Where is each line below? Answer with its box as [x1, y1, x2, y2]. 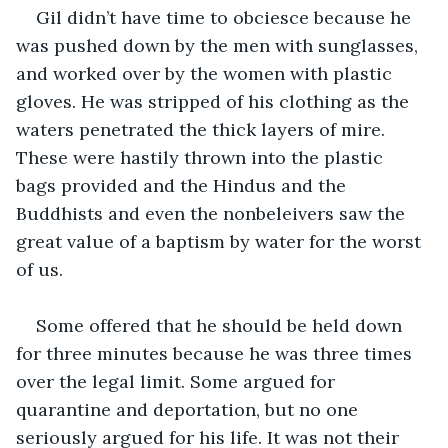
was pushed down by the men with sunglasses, [16, 33, 423, 57]
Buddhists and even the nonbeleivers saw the [16, 201, 410, 225]
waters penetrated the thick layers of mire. [16, 117, 390, 141]
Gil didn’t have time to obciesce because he [36, 5, 416, 29]
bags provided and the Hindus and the [16, 173, 351, 197]
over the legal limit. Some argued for [16, 369, 340, 393]
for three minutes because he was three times [16, 341, 417, 365]
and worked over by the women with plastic [16, 61, 397, 85]
